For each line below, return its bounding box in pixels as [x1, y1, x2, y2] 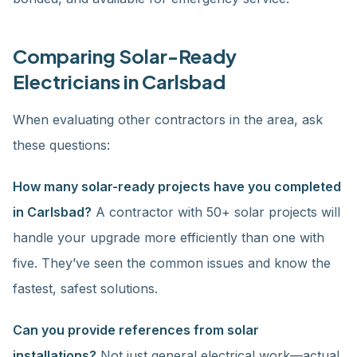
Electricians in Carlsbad [13, 69, 226, 93]
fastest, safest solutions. [13, 280, 158, 296]
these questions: [13, 137, 110, 153]
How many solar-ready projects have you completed [13, 178, 341, 194]
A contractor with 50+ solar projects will [92, 204, 340, 220]
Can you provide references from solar [13, 322, 259, 338]
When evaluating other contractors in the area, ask [13, 112, 323, 127]
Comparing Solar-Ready [13, 44, 237, 68]
